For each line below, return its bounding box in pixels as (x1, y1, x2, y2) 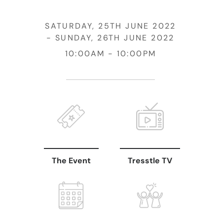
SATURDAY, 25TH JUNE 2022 (45, 21, 176, 32)
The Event (51, 155, 91, 166)
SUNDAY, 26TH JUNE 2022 (55, 33, 175, 43)
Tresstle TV (128, 155, 172, 166)
